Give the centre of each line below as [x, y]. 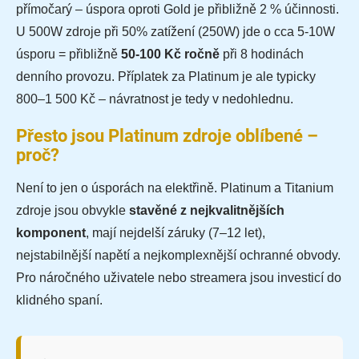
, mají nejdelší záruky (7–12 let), [175, 233]
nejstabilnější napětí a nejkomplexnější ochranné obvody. [178, 256]
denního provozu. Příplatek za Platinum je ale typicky [166, 77]
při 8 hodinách [262, 54]
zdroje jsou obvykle [73, 211]
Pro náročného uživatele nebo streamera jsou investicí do [179, 278]
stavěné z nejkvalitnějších [207, 211]
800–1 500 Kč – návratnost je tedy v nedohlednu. [155, 99]
